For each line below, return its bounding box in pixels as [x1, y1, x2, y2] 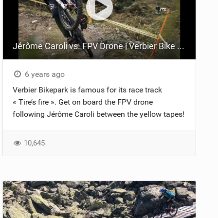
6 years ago [22, 69, 65, 79]
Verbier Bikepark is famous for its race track [13, 85, 163, 94]
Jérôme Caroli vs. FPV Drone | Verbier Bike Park [177, 40, 185, 51]
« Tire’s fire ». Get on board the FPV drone [13, 97, 153, 107]
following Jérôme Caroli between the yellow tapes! [13, 109, 185, 119]
